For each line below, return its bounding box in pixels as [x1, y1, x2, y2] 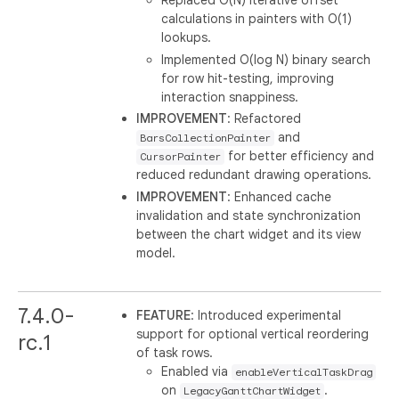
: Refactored [227, 110, 302, 126]
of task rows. [136, 344, 214, 361]
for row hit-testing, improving [161, 69, 335, 86]
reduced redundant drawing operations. [136, 167, 372, 183]
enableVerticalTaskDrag [235, 365, 373, 379]
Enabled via [161, 362, 232, 379]
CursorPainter [140, 151, 222, 163]
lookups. [161, 29, 212, 45]
